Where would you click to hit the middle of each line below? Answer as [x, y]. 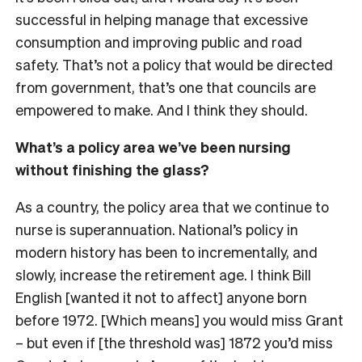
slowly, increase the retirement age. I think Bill [163, 275]
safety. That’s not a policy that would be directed [174, 65]
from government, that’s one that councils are [166, 87]
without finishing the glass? [112, 170]
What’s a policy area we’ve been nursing [153, 147]
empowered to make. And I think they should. [162, 110]
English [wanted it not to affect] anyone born [161, 297]
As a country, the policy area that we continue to [172, 207]
